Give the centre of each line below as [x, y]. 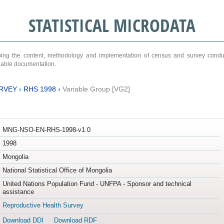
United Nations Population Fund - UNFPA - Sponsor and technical [97, 184]
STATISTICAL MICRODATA [112, 25]
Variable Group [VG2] [96, 89]
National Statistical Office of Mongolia [57, 170]
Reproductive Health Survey [43, 205]
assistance [18, 192]
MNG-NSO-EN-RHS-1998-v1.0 [46, 130]
